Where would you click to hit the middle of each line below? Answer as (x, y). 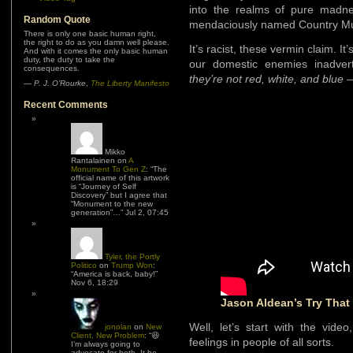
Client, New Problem (108, 335)
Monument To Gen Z (108, 169)
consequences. (52, 68)
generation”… (96, 212)
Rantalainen (93, 160)
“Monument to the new (112, 204)
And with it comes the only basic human (96, 51)
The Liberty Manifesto (130, 83)
